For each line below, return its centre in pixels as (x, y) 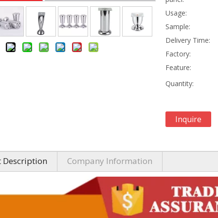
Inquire (188, 119)
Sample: (178, 26)
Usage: (176, 13)
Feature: (178, 67)
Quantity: (180, 83)
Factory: (178, 54)
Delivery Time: (188, 40)
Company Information (110, 161)
